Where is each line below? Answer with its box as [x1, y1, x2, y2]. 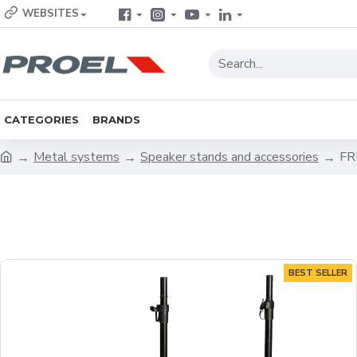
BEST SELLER [288, 267, 347, 279]
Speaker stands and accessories [140, 148, 319, 166]
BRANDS [92, 112, 140, 126]
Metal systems [33, 148, 120, 166]
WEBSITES [22, 6, 79, 21]
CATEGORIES [4, 112, 79, 126]
